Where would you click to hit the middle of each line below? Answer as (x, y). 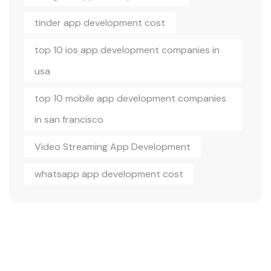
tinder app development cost (100, 22)
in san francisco (69, 119)
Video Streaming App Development (113, 146)
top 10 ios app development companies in (127, 50)
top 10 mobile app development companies (130, 98)
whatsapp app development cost (109, 174)
